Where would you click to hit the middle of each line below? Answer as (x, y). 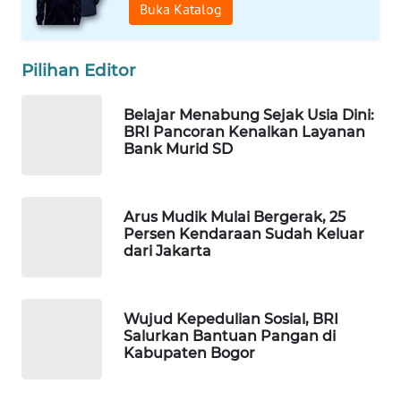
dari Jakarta (167, 251)
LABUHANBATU (76, 376)
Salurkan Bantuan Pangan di (230, 336)
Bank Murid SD (178, 149)
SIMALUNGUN (73, 310)
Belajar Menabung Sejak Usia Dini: (249, 115)
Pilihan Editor (79, 71)
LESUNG (60, 177)
